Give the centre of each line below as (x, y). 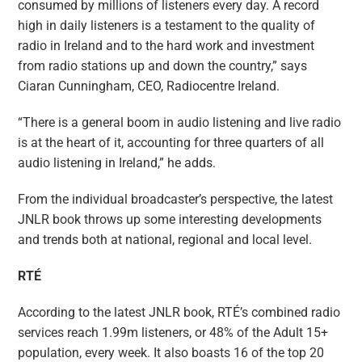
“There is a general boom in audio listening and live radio (180, 123)
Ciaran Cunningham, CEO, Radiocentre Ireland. (149, 86)
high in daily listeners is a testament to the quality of (167, 25)
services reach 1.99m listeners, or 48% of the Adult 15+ (173, 333)
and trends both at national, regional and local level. (165, 240)
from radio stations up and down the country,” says (163, 66)
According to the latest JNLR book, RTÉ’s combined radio (179, 313)
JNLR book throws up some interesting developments (170, 220)
